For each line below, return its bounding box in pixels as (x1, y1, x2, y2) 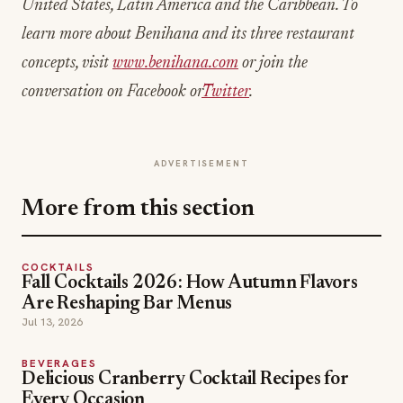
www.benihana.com (112, 55, 238, 72)
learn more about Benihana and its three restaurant (22, 26, 354, 43)
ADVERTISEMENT (154, 157, 249, 169)
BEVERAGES (22, 356, 97, 370)
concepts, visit (22, 55, 112, 72)
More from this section (22, 198, 255, 221)
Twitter (201, 84, 249, 101)
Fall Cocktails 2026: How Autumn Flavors (22, 274, 358, 293)
